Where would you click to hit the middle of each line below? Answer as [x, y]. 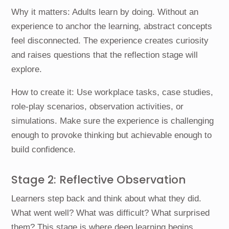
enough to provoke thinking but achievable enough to [112, 135]
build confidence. [44, 149]
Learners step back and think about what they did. [107, 198]
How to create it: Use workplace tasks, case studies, [112, 92]
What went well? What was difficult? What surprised [111, 213]
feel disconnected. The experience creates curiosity [110, 40]
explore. [27, 69]
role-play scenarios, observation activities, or [98, 106]
